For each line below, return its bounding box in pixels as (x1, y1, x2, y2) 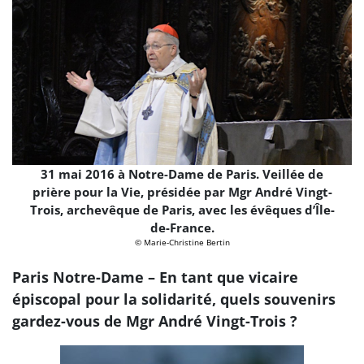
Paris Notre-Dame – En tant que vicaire (12, 267, 298, 288)
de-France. (149, 219, 214, 236)
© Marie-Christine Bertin (134, 236, 230, 248)
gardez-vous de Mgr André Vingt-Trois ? (12, 311, 297, 331)
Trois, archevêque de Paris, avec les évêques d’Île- (29, 201, 335, 218)
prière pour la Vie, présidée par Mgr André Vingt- (32, 183, 332, 200)
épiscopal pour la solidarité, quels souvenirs (12, 289, 336, 310)
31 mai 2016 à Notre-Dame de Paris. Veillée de (41, 165, 323, 182)
